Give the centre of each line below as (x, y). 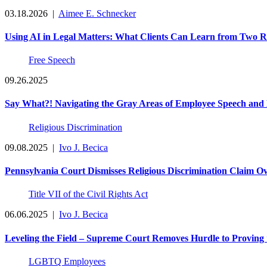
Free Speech (52, 60)
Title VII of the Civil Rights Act (88, 194)
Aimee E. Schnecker (97, 13)
